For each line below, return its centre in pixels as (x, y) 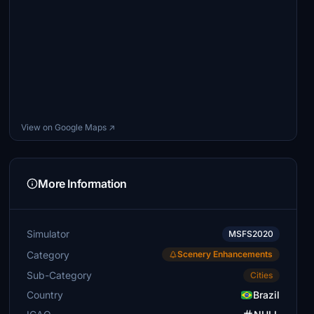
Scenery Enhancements (225, 254)
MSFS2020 (251, 234)
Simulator (48, 234)
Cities (261, 275)
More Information (82, 184)
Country (45, 295)
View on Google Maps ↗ (68, 127)
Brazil (266, 295)
